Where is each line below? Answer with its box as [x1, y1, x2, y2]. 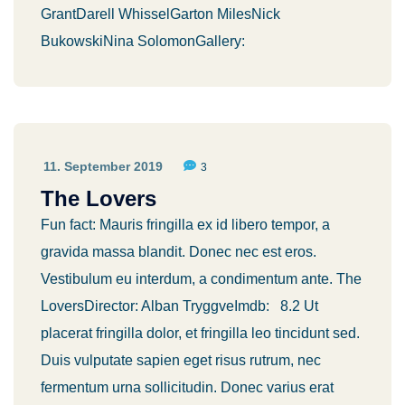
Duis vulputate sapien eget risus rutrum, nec [41, 353, 321, 368]
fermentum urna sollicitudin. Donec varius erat [41, 380, 334, 395]
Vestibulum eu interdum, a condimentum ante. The [41, 271, 362, 287]
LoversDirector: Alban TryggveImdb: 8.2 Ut [41, 298, 318, 314]
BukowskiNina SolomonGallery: [41, 33, 245, 49]
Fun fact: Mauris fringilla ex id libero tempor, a [41, 217, 330, 232]
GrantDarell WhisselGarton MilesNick [41, 6, 280, 22]
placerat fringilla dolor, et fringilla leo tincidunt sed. [41, 325, 360, 341]
